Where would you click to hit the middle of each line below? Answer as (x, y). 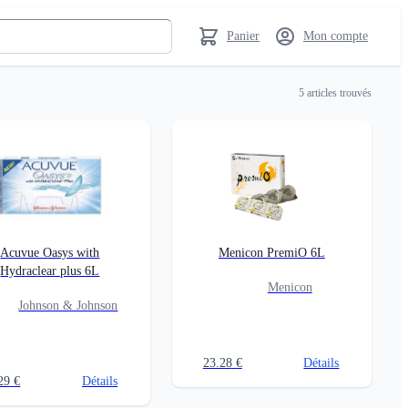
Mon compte (336, 36)
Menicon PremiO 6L (271, 253)
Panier (243, 36)
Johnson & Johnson (68, 306)
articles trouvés (338, 92)
